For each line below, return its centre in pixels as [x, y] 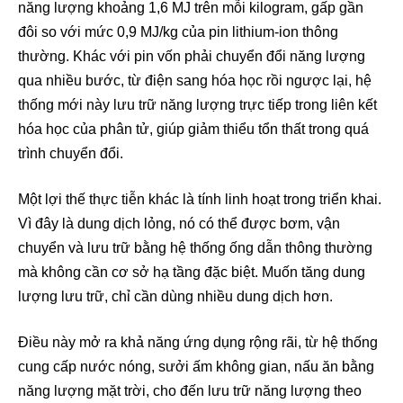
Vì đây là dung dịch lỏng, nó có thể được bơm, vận [179, 223]
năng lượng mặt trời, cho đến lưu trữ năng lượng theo [190, 390]
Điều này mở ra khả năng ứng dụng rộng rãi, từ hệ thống [198, 342]
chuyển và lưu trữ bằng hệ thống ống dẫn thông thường [195, 247]
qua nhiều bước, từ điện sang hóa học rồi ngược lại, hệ [195, 80]
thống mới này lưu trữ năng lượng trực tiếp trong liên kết [197, 104]
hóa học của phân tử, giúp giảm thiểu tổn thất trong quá [193, 129]
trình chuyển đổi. [71, 153]
